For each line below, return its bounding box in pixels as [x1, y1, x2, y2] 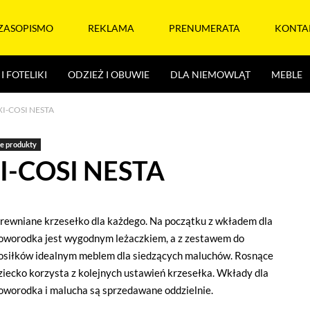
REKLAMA [88, 21, 134, 34]
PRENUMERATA [169, 21, 240, 34]
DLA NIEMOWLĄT [170, 68, 250, 80]
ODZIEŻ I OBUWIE [68, 68, 149, 80]
